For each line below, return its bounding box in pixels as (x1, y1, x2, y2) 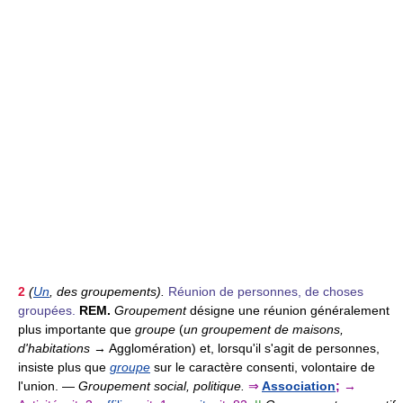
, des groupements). (49, 283, 165, 299)
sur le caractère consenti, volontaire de (150, 359, 375, 374)
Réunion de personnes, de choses (168, 283, 363, 299)
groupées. (18, 302, 76, 318)
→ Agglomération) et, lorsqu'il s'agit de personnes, (90, 340, 380, 355)
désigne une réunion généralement (186, 302, 390, 318)
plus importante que (18, 321, 135, 336)
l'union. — (18, 378, 78, 393)
